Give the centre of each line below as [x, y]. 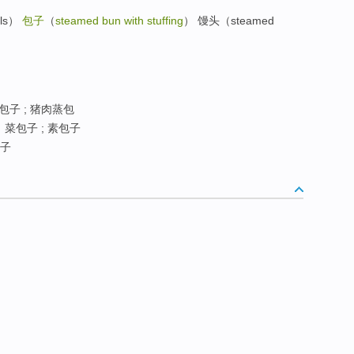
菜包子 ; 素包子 [41, 128]
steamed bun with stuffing [119, 21]
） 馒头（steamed [229, 21]
